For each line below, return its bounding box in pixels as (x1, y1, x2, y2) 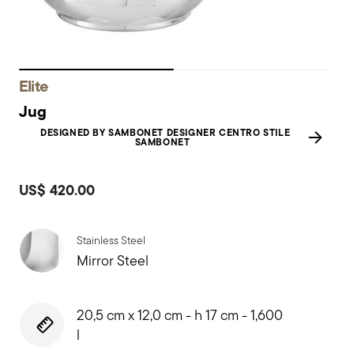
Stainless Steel (77, 232, 145, 248)
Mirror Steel (77, 250, 149, 270)
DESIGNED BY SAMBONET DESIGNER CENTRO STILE (40, 126, 291, 140)
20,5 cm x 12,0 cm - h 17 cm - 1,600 (77, 305, 283, 325)
